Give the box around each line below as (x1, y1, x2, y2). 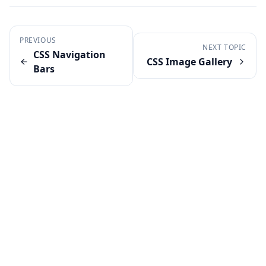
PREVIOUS (20, 35, 56, 45)
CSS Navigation (33, 48, 106, 61)
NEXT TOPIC (202, 42, 246, 52)
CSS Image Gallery (147, 55, 232, 68)
